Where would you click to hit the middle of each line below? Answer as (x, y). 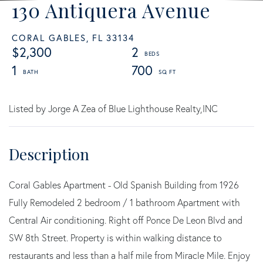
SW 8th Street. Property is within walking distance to (115, 237)
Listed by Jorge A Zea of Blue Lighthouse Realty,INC (113, 108)
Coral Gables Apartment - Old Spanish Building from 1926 (124, 185)
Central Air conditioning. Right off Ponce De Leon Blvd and (126, 220)
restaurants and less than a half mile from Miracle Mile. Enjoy (129, 255)
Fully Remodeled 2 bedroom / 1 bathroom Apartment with (124, 202)
